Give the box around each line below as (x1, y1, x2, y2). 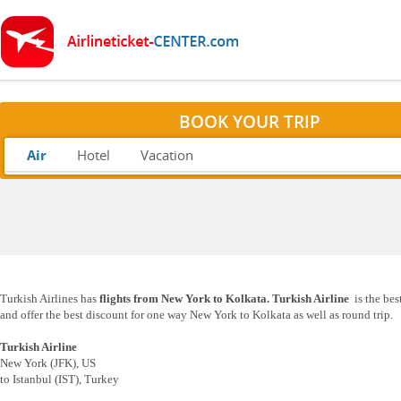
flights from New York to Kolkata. (99, 292, 272, 306)
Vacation (141, 146, 193, 164)
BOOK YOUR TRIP (179, 110, 320, 133)
